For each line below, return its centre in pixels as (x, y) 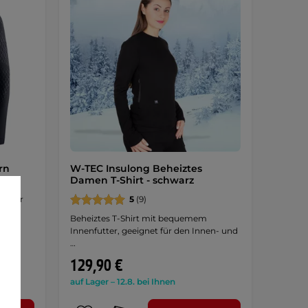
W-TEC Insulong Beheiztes (136, 168)
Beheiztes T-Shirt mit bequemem (138, 218)
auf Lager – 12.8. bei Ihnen (122, 281)
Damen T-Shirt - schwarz (132, 180)
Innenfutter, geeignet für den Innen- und (154, 230)
